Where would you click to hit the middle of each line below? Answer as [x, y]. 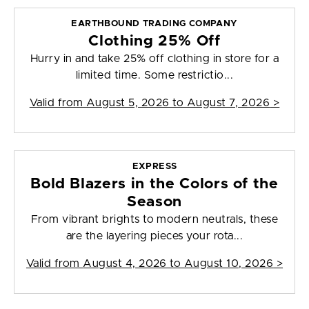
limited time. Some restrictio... [154, 76]
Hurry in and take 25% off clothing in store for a [154, 59]
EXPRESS [154, 167]
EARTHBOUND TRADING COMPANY [154, 24]
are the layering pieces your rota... [154, 236]
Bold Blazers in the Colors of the [154, 184]
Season [154, 202]
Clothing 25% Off [154, 41]
